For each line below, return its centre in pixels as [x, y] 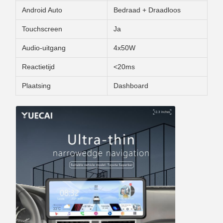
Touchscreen [42, 29]
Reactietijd [38, 67]
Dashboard [131, 86]
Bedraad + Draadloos [147, 10]
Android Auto [42, 10]
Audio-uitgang [44, 48]
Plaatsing [36, 86]
